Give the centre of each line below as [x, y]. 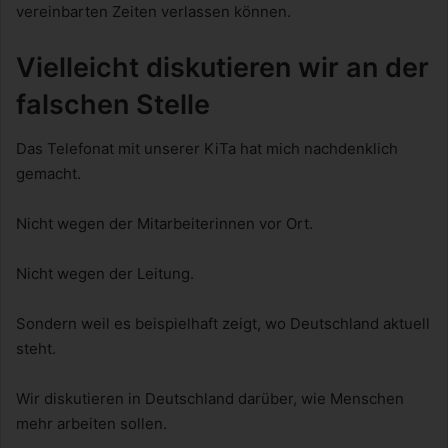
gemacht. [48, 174]
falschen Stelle [113, 104]
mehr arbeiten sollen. [91, 424]
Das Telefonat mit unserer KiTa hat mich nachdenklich [207, 149]
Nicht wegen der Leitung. [105, 274]
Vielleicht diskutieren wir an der [222, 67]
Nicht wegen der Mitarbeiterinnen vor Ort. [164, 224]
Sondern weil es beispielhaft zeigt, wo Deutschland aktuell [223, 324]
